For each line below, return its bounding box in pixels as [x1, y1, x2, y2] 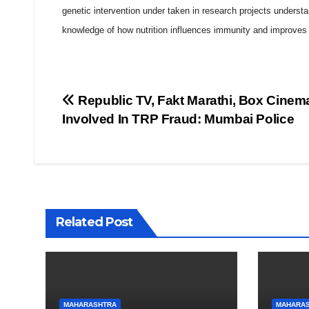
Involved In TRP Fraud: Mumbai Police [62, 112, 295, 127]
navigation [61, 120, 173, 148]
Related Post [56, 215, 133, 230]
